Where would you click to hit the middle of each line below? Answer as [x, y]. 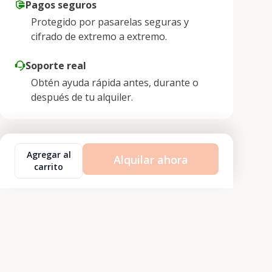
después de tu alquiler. [82, 97]
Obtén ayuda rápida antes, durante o [115, 83]
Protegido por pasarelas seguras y [110, 22]
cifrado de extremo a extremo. [99, 36]
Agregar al [49, 155]
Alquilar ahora [151, 160]
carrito [49, 167]
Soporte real [56, 66]
